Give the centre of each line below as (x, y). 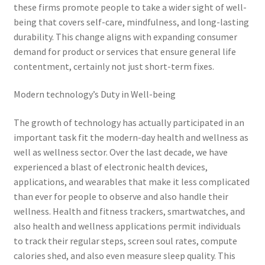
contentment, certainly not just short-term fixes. (114, 66)
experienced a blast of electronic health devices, (110, 167)
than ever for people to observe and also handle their (121, 196)
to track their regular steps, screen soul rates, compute (125, 240)
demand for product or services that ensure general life (125, 51)
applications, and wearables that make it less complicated (131, 181)
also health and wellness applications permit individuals (127, 226)
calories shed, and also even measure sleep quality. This (124, 255)
